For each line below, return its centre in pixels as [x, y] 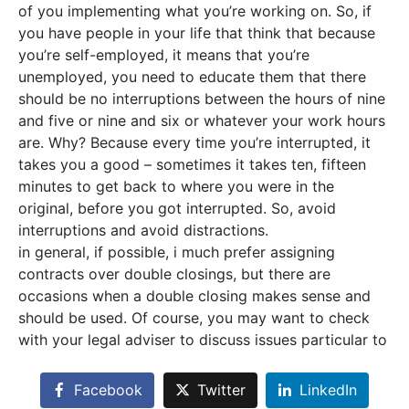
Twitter [221, 390]
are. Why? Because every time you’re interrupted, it [194, 142]
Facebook [108, 390]
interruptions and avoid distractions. [143, 230]
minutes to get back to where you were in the [176, 186]
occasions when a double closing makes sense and [194, 296]
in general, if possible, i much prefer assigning [177, 252]
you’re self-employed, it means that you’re [164, 55]
